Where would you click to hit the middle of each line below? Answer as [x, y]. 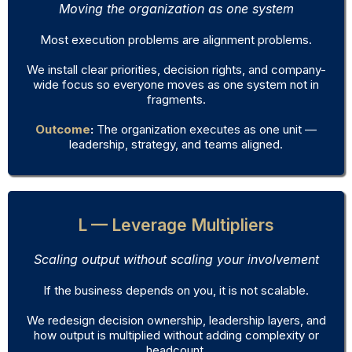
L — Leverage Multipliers [176, 225]
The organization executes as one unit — [205, 130]
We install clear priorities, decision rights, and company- [176, 70]
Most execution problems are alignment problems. [176, 40]
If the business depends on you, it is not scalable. [176, 291]
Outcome [63, 130]
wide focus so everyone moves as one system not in [176, 85]
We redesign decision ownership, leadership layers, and [176, 321]
